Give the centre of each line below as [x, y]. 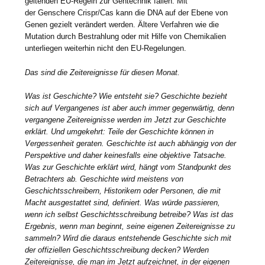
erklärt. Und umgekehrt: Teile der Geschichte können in [119, 132]
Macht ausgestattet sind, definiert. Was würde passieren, [123, 203]
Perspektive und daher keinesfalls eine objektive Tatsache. [126, 156]
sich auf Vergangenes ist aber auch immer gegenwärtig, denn [130, 108]
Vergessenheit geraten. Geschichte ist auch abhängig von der [131, 144]
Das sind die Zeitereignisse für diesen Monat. [103, 72]
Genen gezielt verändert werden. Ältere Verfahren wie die [122, 24]
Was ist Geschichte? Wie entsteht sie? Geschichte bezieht [126, 96]
